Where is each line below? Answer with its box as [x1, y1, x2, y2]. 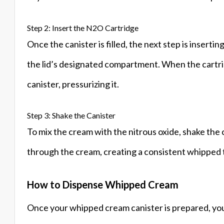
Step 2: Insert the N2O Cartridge [27, 23, 138, 33]
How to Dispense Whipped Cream [27, 178, 178, 191]
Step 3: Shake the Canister [27, 110, 115, 120]
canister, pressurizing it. [27, 78, 119, 90]
